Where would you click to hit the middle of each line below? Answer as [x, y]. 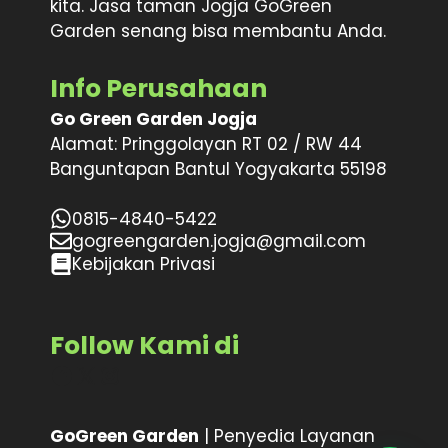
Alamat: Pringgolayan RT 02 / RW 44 [206, 143]
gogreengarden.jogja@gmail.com [219, 240]
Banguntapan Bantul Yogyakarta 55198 [218, 168]
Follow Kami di [144, 346]
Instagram [160, 374]
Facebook [107, 374]
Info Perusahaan [158, 88]
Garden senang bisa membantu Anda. [218, 31]
